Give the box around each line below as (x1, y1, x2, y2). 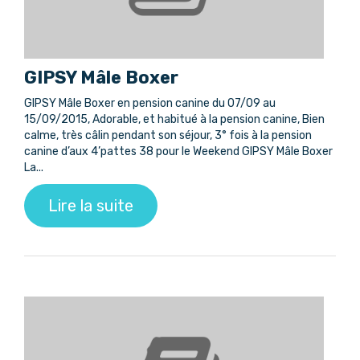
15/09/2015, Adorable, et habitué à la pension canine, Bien (24, 112, 325, 127)
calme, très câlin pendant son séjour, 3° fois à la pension (24, 129, 312, 143)
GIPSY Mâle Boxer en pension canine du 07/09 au (24, 96, 276, 111)
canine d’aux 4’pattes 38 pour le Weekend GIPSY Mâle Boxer (24, 145, 333, 159)
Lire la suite (48, 196, 133, 216)
